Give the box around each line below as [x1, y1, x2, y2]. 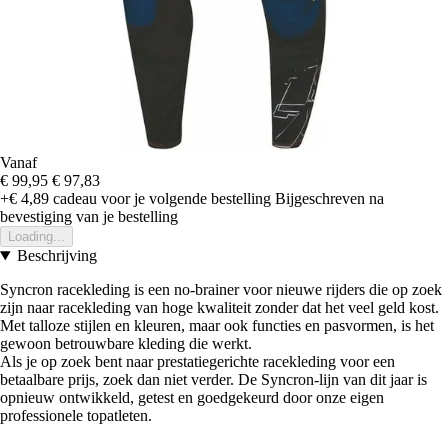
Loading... [8, 229, 65, 245]
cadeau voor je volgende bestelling [49, 190, 271, 208]
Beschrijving [16, 247, 97, 265]
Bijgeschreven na [275, 190, 384, 208]
